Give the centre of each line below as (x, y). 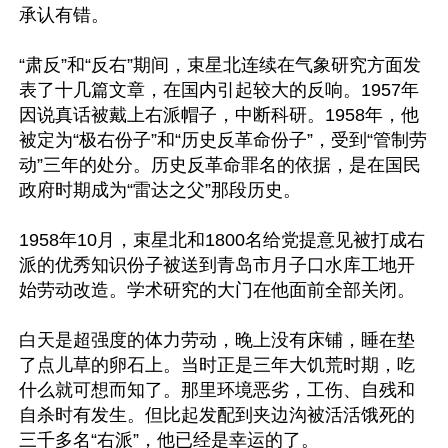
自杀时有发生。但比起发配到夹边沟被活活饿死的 (217, 414)
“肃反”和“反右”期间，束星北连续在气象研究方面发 (220, 64)
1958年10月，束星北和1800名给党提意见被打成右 (222, 239)
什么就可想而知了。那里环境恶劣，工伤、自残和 (217, 389)
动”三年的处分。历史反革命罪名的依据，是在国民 (220, 164)
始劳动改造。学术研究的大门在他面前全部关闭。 (217, 289)
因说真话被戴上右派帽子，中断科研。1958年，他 (219, 114)
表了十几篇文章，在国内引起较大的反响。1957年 (219, 89)
